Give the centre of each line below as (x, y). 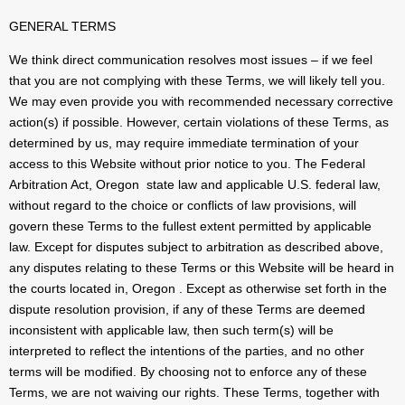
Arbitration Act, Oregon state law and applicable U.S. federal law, (195, 185)
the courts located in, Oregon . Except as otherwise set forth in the (198, 289)
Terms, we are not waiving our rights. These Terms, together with (194, 393)
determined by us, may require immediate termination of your (184, 143)
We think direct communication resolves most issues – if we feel (191, 60)
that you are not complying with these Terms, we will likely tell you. (197, 81)
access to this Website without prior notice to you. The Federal (187, 164)
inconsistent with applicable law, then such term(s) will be (171, 330)
